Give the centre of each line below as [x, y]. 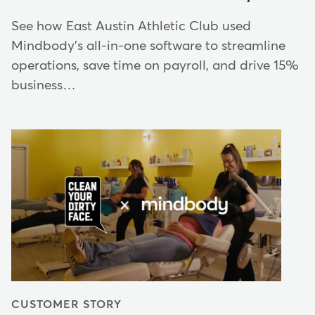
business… [44, 86]
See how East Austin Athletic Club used [131, 27]
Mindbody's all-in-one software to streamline [148, 46]
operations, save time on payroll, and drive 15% [155, 66]
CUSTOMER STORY [66, 305]
